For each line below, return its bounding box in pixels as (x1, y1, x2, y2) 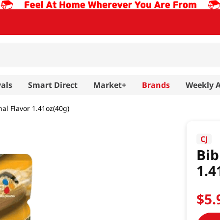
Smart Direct (28, 79, 78, 90)
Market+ (93, 79, 126, 90)
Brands (142, 79, 170, 90)
